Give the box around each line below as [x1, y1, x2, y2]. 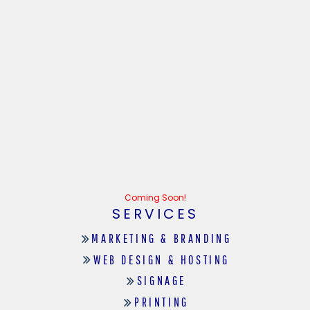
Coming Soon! [124, 192, 186, 204]
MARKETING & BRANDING [91, 230, 232, 246]
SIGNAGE [136, 273, 187, 289]
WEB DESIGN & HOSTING [93, 252, 230, 267]
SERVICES [111, 204, 199, 224]
